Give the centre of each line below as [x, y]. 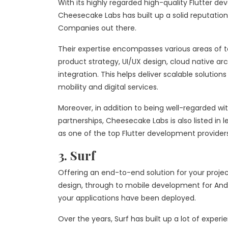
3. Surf [77, 155]
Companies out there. [97, 28]
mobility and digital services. [108, 87]
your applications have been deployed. [127, 198]
